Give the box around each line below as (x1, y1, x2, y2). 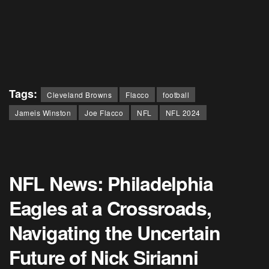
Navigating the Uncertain (9, 219, 220, 247)
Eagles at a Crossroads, (9, 194, 211, 222)
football (163, 89, 189, 100)
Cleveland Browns (47, 89, 112, 100)
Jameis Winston (15, 107, 71, 118)
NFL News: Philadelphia (9, 169, 213, 198)
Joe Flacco (85, 107, 123, 118)
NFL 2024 (165, 107, 201, 118)
